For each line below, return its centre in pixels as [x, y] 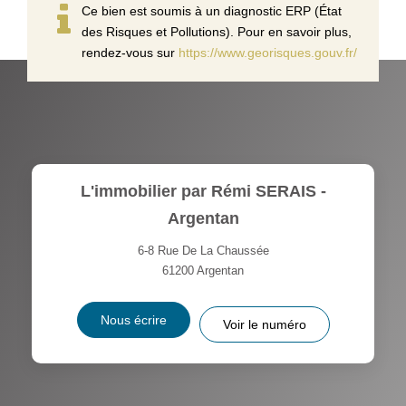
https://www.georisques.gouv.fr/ [268, 52]
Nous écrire [133, 319]
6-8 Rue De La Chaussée [203, 250]
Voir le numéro [264, 324]
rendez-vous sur [130, 52]
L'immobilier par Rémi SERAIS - [203, 191]
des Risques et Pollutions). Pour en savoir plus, [217, 31]
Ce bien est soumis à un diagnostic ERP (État [212, 10]
